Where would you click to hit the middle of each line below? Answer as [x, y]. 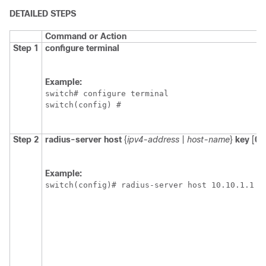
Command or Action [86, 37]
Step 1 [26, 48]
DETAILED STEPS [43, 14]
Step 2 [26, 140]
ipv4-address [153, 140]
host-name [208, 140]
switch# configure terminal [107, 94]
